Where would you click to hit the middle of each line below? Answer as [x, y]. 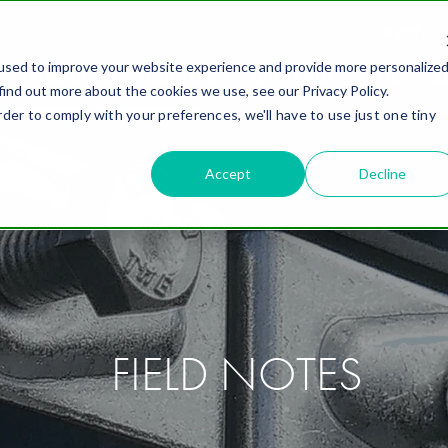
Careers [399, 31]
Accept [228, 173]
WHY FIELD [293, 77]
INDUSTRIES [184, 77]
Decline [382, 173]
